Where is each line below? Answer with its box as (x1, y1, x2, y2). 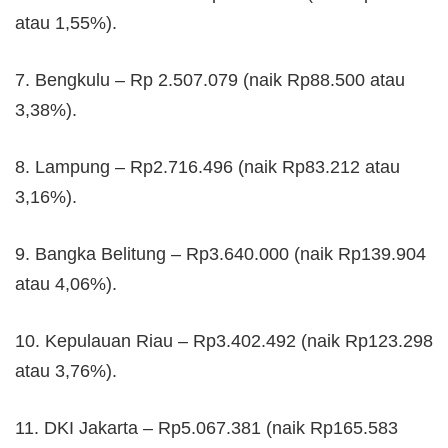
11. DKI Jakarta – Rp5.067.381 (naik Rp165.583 (15, 417, 398, 438)
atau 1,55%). (15, 12, 117, 33)
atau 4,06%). (15, 273, 117, 294)
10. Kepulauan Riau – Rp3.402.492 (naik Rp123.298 (15, 330, 433, 351)
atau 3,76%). (15, 360, 117, 381)
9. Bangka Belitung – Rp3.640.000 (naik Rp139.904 (15, 243, 426, 264)
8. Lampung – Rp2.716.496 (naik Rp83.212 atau (15, 156, 400, 177)
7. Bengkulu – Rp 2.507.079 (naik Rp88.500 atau (15, 69, 405, 90)
